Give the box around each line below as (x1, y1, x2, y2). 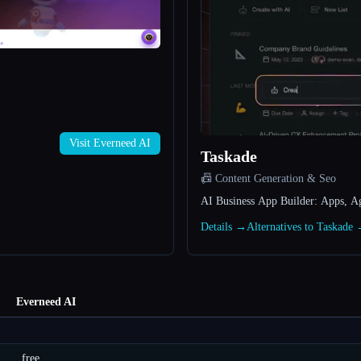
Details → (201, 221, 247, 234)
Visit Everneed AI (69, 137, 151, 150)
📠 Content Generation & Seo (201, 172, 336, 185)
